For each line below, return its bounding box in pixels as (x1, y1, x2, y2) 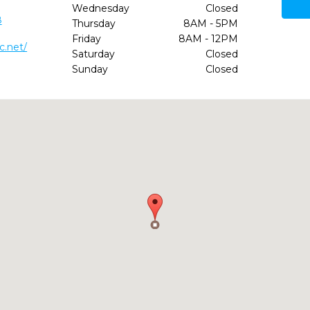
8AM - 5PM (183, 17, 238, 30)
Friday (71, 33, 101, 45)
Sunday (71, 63, 108, 75)
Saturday (71, 48, 115, 60)
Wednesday (71, 2, 129, 15)
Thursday (71, 17, 116, 30)
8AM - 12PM (178, 33, 238, 45)
